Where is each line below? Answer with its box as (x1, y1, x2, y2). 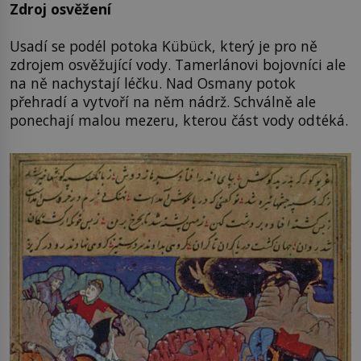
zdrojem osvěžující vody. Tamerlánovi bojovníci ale (10, 54, 346, 74)
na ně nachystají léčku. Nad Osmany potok (10, 73, 296, 93)
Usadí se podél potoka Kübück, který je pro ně (10, 35, 317, 56)
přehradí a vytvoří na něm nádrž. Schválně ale (10, 91, 316, 111)
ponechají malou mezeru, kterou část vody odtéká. (10, 110, 348, 130)
